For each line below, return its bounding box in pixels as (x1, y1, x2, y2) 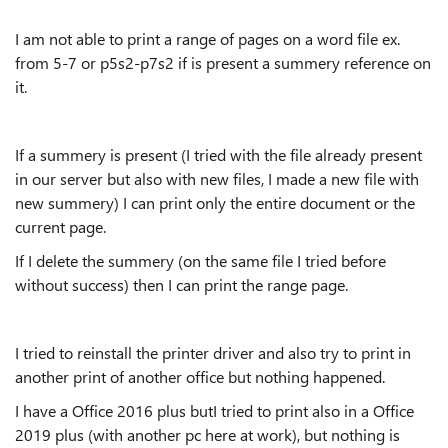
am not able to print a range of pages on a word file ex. (19, 28, 400, 49)
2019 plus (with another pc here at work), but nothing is (15, 424, 400, 445)
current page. (15, 216, 106, 237)
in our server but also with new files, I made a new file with (15, 168, 419, 189)
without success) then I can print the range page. (15, 274, 348, 295)
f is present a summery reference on (182, 52, 431, 73)
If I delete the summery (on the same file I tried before (15, 250, 386, 271)
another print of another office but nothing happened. (15, 366, 385, 387)
